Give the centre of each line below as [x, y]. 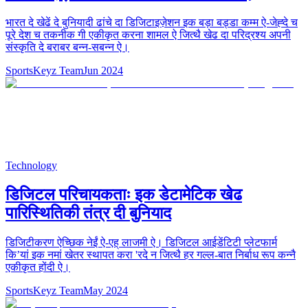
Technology [31, 166]
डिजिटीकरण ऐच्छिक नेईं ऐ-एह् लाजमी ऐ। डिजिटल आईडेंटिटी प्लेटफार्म [141, 243]
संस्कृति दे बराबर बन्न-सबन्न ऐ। [67, 47]
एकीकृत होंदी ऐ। [38, 267]
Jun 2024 [103, 71]
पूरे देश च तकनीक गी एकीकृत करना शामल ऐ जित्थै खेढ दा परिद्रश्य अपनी [148, 35]
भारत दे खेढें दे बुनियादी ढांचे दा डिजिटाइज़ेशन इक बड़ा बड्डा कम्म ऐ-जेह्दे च [152, 23]
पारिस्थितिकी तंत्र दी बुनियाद [88, 213]
